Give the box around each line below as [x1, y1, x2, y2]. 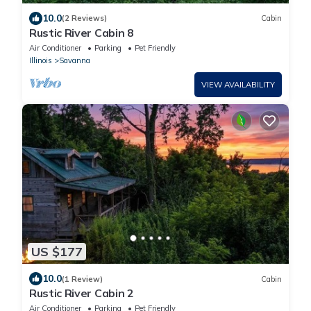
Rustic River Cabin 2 [29, 286, 134, 301]
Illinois [29, 55, 52, 65]
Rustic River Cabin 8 [29, 25, 134, 40]
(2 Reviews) [62, 13, 107, 24]
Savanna [59, 55, 90, 65]
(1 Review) [62, 274, 103, 284]
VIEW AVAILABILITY [201, 79, 275, 90]
